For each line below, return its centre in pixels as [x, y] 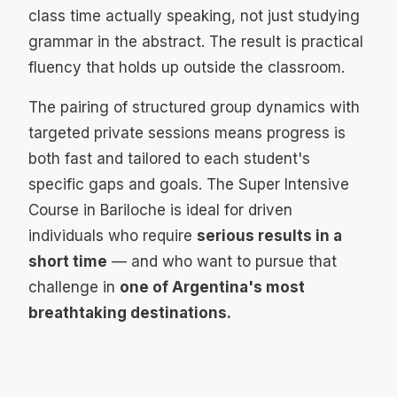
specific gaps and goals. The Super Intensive [189, 184]
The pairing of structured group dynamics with [194, 107]
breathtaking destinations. [130, 313]
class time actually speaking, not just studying [194, 16]
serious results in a [269, 236]
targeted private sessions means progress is [187, 133]
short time [68, 261]
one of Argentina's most [212, 287]
